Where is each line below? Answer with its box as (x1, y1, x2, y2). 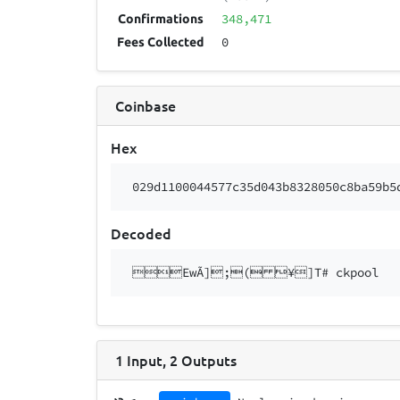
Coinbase (115, 95, 176, 115)
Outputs (181, 349, 237, 370)
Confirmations (118, 12, 204, 27)
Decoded (111, 223, 172, 244)
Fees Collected (117, 35, 204, 50)
